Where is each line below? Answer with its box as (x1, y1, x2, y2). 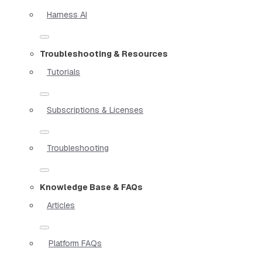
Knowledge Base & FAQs (40, 181, 143, 192)
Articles (47, 199, 75, 211)
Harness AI (47, 9, 87, 20)
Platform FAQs (49, 237, 102, 249)
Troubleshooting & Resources (40, 48, 168, 59)
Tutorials (47, 66, 80, 77)
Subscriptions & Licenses (47, 104, 143, 115)
